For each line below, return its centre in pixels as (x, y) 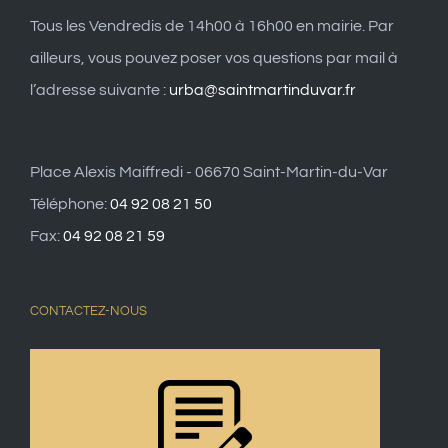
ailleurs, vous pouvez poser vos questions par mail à (214, 58)
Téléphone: (70, 204)
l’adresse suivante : (99, 90)
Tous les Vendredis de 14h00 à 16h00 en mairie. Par (212, 26)
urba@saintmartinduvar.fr (262, 90)
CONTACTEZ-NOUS (88, 311)
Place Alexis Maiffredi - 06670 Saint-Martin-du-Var (209, 172)
